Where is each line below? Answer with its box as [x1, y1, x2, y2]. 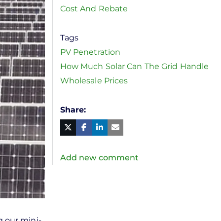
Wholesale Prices [60, 76, 128, 85]
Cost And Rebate [60, 4, 128, 13]
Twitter [68, 131, 97, 140]
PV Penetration [60, 47, 121, 57]
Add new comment [60, 153, 139, 162]
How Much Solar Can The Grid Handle [60, 62, 209, 71]
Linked [103, 122, 131, 132]
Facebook [86, 122, 126, 132]
